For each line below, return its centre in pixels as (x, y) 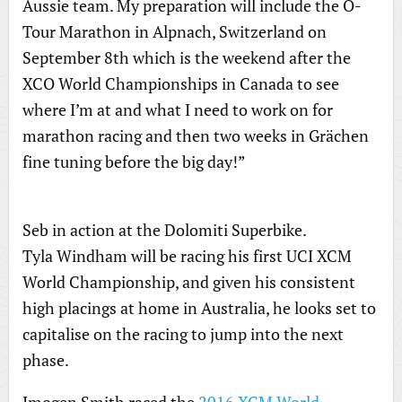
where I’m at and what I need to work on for (177, 109)
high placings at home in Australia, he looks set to (199, 308)
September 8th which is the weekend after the (186, 57)
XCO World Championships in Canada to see (180, 83)
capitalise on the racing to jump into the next (183, 334)
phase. (45, 360)
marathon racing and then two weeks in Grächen (195, 135)
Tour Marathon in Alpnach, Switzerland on (174, 31)
